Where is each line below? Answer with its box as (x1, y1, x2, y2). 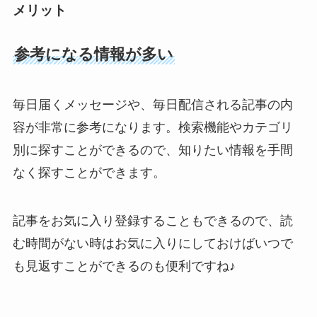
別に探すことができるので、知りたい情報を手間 (12, 143, 293, 158)
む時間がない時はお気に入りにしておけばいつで (12, 236, 293, 251)
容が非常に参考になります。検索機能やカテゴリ (12, 120, 293, 135)
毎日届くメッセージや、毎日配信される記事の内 (12, 98, 293, 113)
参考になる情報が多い (13, 45, 173, 63)
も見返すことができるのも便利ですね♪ (12, 259, 236, 274)
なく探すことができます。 (12, 166, 166, 180)
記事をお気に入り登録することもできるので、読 (12, 214, 293, 229)
